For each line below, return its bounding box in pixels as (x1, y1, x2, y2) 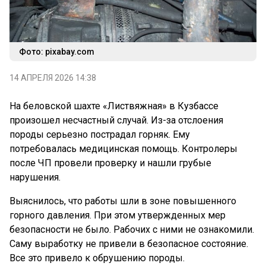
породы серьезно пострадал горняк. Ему (9, 129, 190, 141)
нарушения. (9, 172, 61, 183)
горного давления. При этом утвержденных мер (9, 210, 226, 221)
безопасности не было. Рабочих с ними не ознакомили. (9, 224, 254, 236)
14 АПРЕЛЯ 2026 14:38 (9, 73, 96, 83)
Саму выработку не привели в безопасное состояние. (9, 238, 248, 250)
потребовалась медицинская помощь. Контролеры (9, 143, 237, 155)
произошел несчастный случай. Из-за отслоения (9, 115, 223, 126)
